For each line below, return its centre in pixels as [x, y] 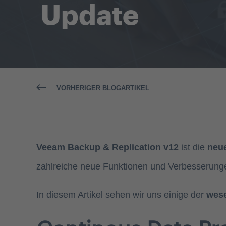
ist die [193, 147]
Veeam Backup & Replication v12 [107, 147]
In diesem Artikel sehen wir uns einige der [121, 195]
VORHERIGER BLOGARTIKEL [103, 88]
